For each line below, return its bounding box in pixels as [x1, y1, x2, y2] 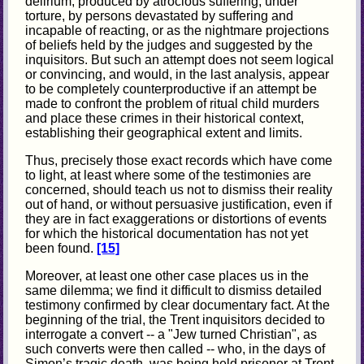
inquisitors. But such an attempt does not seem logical [25, 52, 335, 67]
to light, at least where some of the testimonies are [25, 167, 312, 182]
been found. [25, 240, 97, 255]
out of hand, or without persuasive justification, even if [25, 197, 332, 211]
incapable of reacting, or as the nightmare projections [25, 23, 330, 37]
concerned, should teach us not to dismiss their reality [25, 182, 333, 197]
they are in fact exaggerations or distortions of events [25, 211, 327, 226]
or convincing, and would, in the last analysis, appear [25, 67, 330, 81]
